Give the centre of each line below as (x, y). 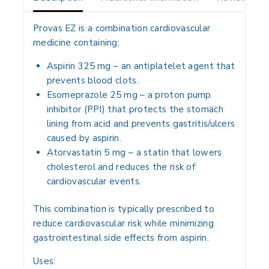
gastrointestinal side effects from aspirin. (121, 238)
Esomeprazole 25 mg (92, 95)
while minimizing (177, 224)
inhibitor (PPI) (76, 109)
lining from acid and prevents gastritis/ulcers (141, 123)
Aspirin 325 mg (79, 66)
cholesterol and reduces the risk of (121, 167)
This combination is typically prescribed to (124, 209)
